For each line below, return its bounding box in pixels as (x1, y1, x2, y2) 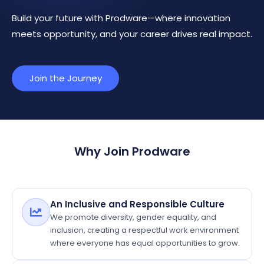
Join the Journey (29, 72, 102, 84)
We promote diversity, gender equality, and (50, 212, 216, 223)
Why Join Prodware (74, 143, 190, 160)
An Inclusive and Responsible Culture (50, 198, 225, 210)
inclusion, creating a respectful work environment (50, 225, 239, 236)
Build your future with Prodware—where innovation (12, 12, 230, 24)
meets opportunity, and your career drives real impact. (12, 28, 252, 40)
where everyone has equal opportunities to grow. (50, 237, 240, 249)
